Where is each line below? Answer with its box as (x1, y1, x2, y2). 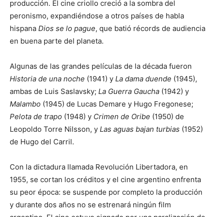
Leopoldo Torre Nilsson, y (10, 124, 100, 134)
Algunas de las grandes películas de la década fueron (10, 61, 192, 71)
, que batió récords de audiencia (95, 23, 205, 33)
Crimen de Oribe (93, 111, 150, 121)
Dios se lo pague (38, 23, 95, 33)
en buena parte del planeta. (10, 36, 104, 46)
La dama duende (115, 74, 171, 83)
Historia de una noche (10, 74, 85, 83)
